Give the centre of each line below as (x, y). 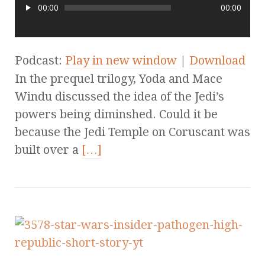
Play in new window (121, 60)
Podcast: (40, 60)
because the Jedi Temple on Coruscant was (132, 132)
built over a (48, 149)
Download (217, 60)
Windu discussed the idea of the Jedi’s (119, 96)
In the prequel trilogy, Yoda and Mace (119, 78)
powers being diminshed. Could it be (116, 114)
